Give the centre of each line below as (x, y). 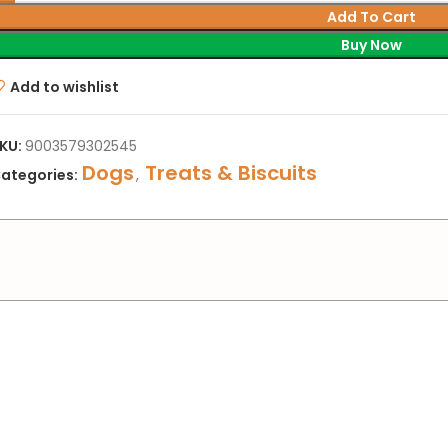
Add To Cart (372, 17)
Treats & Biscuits (231, 173)
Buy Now (372, 45)
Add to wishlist (64, 86)
